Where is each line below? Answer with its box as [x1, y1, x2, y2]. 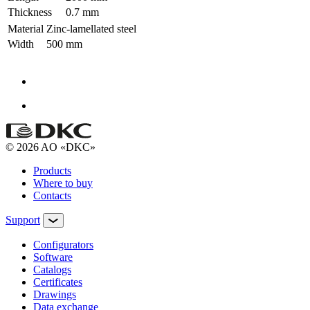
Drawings [33, 288, 76, 300]
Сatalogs [33, 263, 71, 275]
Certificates [33, 275, 82, 288]
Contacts [33, 189, 71, 201]
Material [8, 22, 44, 35]
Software [33, 250, 73, 263]
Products [33, 164, 71, 176]
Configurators [33, 238, 93, 250]
